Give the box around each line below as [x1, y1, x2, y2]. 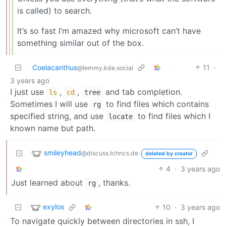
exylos [43, 202, 64, 211]
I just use [10, 86, 46, 97]
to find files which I [135, 110, 210, 121]
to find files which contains [103, 98, 209, 109]
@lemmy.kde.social [77, 64, 133, 72]
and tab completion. [103, 86, 182, 97]
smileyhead [44, 148, 81, 157]
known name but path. [10, 123, 95, 133]
